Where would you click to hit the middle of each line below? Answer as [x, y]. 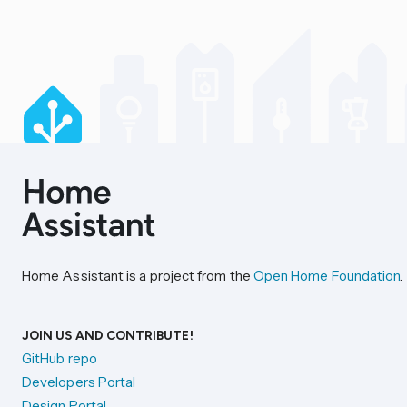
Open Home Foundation [327, 276]
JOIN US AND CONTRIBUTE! [108, 335]
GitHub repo [60, 358]
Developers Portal [79, 382]
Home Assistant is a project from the [138, 276]
